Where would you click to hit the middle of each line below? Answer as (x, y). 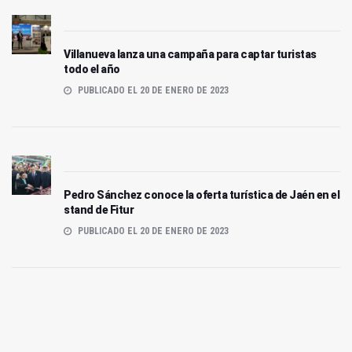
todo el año (92, 69)
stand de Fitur (99, 209)
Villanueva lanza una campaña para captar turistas (190, 54)
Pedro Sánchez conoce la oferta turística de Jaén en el (202, 194)
